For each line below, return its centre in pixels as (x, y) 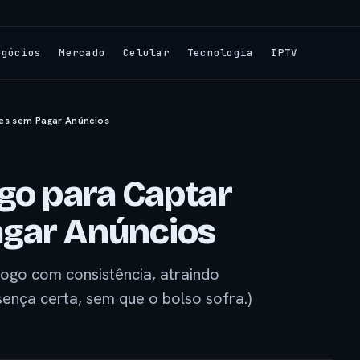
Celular (146, 52)
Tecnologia (220, 52)
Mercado (82, 52)
